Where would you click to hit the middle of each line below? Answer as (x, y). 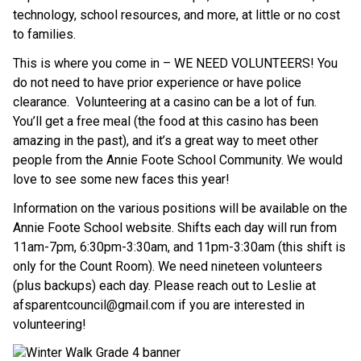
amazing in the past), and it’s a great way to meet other (166, 141)
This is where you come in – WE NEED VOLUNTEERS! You (175, 64)
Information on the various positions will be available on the (180, 209)
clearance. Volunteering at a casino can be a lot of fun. (165, 102)
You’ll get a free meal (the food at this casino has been (166, 122)
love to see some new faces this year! (121, 180)
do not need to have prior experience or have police (157, 83)
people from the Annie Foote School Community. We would (178, 160)
